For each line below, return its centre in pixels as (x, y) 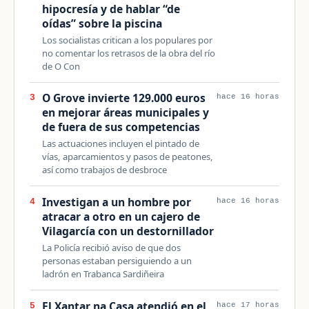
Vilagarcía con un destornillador (128, 231)
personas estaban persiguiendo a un (117, 260)
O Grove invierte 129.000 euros (123, 98)
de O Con (61, 66)
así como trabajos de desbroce (104, 170)
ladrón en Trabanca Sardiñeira (103, 273)
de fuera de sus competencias (121, 127)
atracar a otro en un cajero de (121, 216)
